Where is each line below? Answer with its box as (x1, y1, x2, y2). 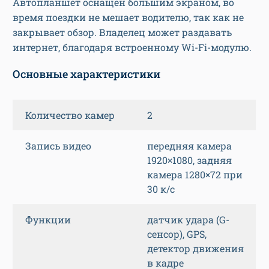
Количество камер (25, 109, 115, 122)
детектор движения (147, 242, 244, 255)
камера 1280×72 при (147, 168, 243, 181)
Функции (25, 213, 71, 226)
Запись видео (25, 139, 91, 153)
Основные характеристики (13, 67, 160, 82)
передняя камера (147, 139, 232, 153)
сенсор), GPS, (147, 228, 207, 241)
